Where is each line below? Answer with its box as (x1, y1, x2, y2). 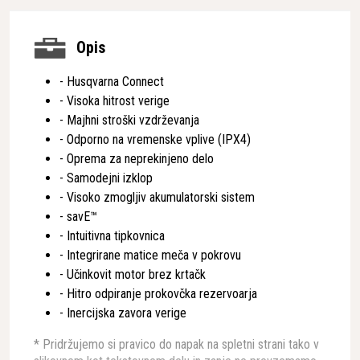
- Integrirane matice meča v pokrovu (59, 247, 241, 263)
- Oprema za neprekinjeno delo (59, 151, 214, 166)
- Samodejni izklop (59, 170, 153, 186)
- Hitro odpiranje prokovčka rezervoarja (59, 286, 257, 301)
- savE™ (59, 209, 97, 224)
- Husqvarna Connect (59, 74, 164, 89)
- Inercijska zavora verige (59, 305, 186, 321)
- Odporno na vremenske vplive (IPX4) (59, 132, 251, 147)
